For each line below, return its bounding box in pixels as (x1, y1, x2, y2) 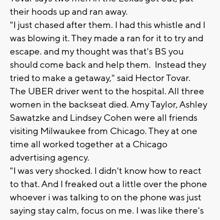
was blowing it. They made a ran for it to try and (10, 32, 203, 45)
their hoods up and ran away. (10, 6, 130, 18)
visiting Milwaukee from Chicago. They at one (10, 125, 197, 137)
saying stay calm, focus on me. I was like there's (10, 205, 204, 217)
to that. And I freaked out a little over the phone (10, 178, 207, 191)
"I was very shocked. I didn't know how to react (10, 165, 201, 177)
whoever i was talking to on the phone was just (10, 192, 201, 204)
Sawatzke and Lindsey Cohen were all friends (10, 112, 197, 124)
